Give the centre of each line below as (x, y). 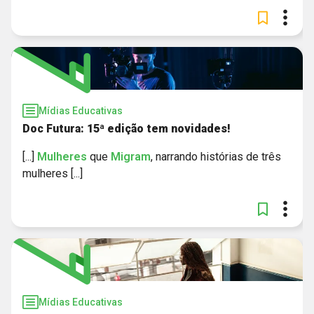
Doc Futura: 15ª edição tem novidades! (127, 129)
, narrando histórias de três (216, 157)
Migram (131, 157)
